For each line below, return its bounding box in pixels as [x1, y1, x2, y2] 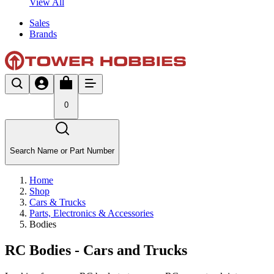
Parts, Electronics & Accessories [29, 207, 154, 218]
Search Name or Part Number [10, 146, 114, 155]
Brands [29, 28, 57, 39]
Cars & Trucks [29, 196, 86, 207]
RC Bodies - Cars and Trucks [5, 242, 187, 258]
